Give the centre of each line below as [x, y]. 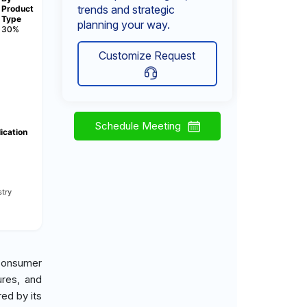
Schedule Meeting [137, 126]
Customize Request [147, 56]
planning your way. [124, 25]
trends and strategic [126, 10]
